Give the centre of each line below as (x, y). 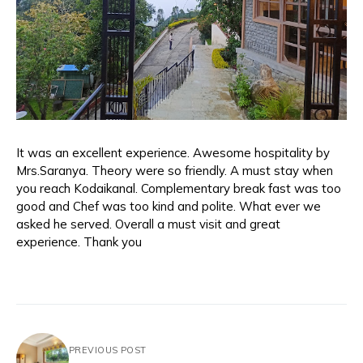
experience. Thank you (79, 242)
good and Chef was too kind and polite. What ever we (169, 206)
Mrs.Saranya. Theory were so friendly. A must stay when (175, 171)
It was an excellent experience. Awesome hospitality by (173, 153)
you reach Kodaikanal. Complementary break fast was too (179, 188)
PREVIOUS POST (108, 350)
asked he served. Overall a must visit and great (148, 224)
